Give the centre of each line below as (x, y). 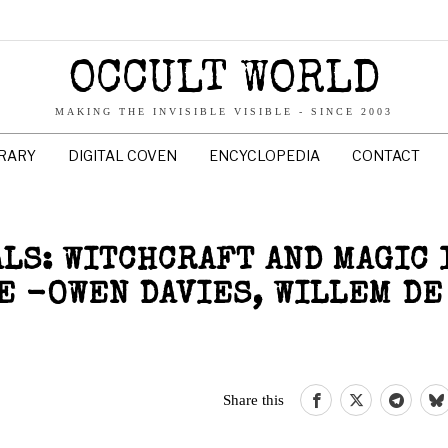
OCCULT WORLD (224, 81)
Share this (253, 399)
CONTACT (386, 155)
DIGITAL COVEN (122, 155)
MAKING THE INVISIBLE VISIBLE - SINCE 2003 (224, 111)
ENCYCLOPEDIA (264, 155)
